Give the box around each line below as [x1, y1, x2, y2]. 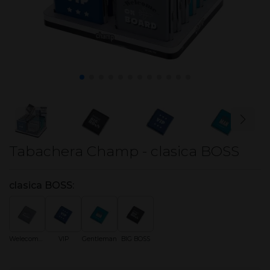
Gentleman [82, 235, 117, 243]
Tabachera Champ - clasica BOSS [9, 142, 239, 160]
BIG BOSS [121, 235, 150, 243]
